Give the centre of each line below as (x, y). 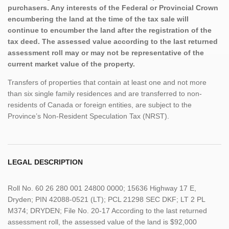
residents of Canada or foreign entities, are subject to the (100, 105)
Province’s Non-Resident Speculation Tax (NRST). (88, 116)
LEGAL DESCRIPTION (45, 162)
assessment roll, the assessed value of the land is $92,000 (102, 222)
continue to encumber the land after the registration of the (110, 30)
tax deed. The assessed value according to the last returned (113, 41)
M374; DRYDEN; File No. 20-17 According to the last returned (107, 210)
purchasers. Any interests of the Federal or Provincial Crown (113, 7)
